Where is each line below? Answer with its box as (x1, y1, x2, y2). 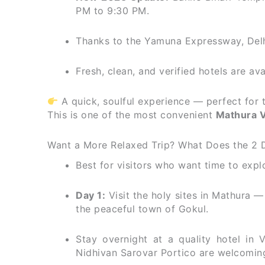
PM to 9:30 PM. (76, 5, 149, 17)
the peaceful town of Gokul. (76, 203, 209, 215)
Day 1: (76, 189, 106, 202)
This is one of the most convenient (47, 109, 216, 121)
